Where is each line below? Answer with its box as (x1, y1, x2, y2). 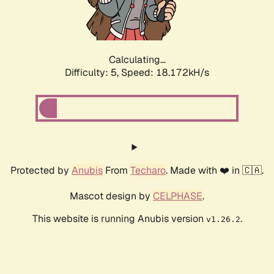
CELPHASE (153, 190, 202, 203)
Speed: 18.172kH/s (121, 66, 209, 80)
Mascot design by (70, 190, 153, 203)
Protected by (10, 164, 72, 177)
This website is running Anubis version (32, 212, 206, 226)
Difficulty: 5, (65, 66, 121, 80)
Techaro (130, 164, 166, 177)
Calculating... (108, 53, 166, 67)
